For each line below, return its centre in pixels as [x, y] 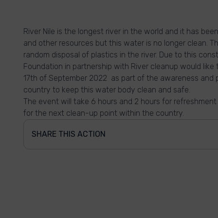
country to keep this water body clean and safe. [107, 90]
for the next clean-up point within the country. [104, 113]
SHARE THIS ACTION [69, 134]
